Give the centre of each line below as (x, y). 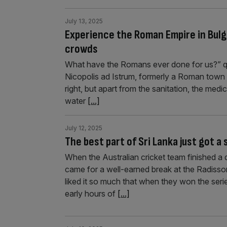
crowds (81, 49)
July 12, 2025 (84, 128)
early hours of (91, 194)
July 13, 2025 (84, 21)
